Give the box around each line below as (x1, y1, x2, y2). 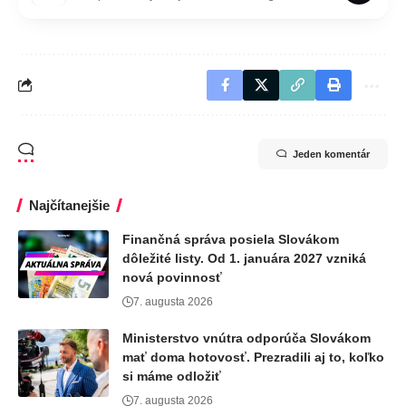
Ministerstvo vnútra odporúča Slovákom (122, 330, 371, 345)
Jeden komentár (293, 148, 370, 159)
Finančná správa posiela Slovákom (122, 231, 339, 246)
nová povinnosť (122, 269, 222, 285)
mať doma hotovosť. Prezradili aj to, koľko (122, 349, 384, 364)
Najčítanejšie (29, 197, 110, 213)
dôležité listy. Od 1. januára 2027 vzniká (122, 250, 366, 266)
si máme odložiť (122, 368, 221, 383)
